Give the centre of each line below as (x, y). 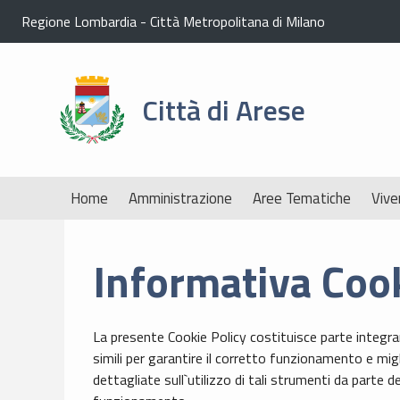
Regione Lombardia (79, 21)
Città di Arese (223, 110)
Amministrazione (181, 198)
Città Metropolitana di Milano (237, 21)
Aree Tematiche (302, 198)
